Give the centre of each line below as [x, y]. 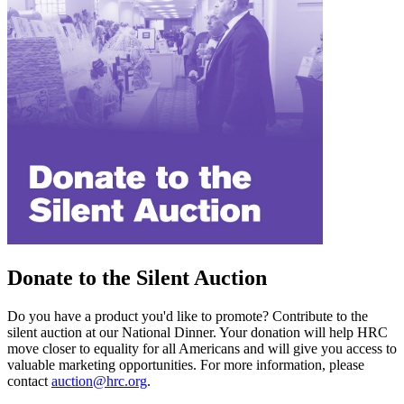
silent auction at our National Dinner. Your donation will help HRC [197, 333]
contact [29, 381]
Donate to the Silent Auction [137, 278]
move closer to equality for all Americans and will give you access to [202, 349]
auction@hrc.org [99, 381]
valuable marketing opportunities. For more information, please [186, 365]
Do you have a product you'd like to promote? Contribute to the [188, 317]
